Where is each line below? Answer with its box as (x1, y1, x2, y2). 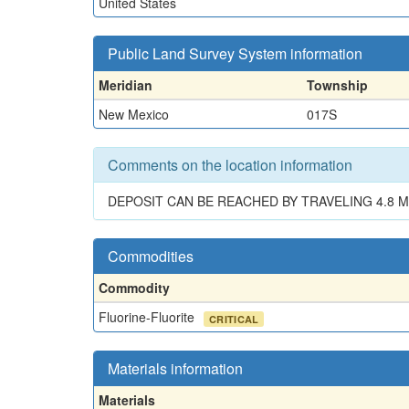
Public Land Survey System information (108, 43, 362, 64)
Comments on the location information (108, 154, 352, 175)
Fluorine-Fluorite (99, 308, 198, 326)
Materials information (108, 358, 243, 379)
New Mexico (99, 105, 169, 123)
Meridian (99, 76, 152, 94)
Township (307, 76, 368, 94)
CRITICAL (209, 311, 259, 326)
